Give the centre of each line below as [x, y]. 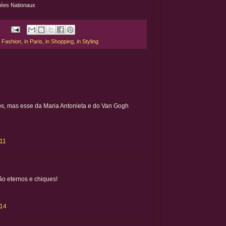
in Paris [33, 42]
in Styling [88, 42]
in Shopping [60, 42]
